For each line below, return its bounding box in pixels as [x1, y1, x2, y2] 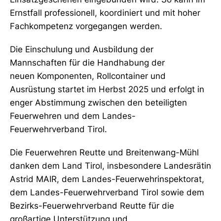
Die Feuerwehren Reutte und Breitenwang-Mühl [10, 147, 199, 157]
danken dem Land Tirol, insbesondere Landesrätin [10, 161, 211, 171]
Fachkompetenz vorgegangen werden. [10, 21, 162, 31]
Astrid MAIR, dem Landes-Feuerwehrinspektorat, [10, 174, 204, 184]
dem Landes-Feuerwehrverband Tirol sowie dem [10, 187, 204, 197]
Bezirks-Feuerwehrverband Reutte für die [10, 201, 174, 211]
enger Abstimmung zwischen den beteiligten [10, 98, 187, 108]
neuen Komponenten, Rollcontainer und [10, 71, 166, 81]
